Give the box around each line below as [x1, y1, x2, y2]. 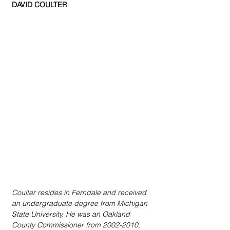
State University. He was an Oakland [12, 209, 132, 219]
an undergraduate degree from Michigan [12, 198, 149, 208]
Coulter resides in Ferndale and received [12, 187, 148, 197]
